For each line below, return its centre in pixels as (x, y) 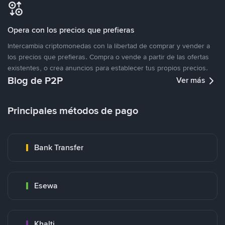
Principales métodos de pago (73, 110)
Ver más (191, 80)
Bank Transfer (59, 147)
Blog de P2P (35, 80)
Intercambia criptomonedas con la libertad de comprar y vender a (109, 46)
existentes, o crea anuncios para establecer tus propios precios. (108, 68)
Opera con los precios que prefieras (71, 30)
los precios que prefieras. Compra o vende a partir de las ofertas (108, 57)
